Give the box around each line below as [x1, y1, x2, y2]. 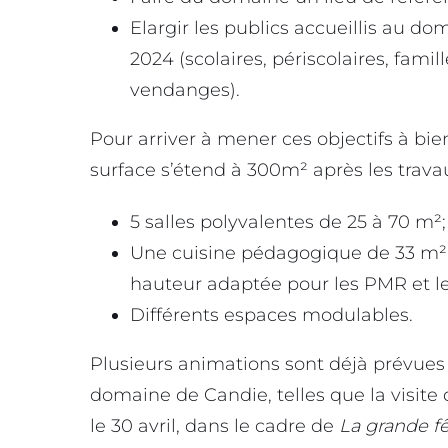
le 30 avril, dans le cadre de [90, 414, 339, 437]
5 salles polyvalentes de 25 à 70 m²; [130, 210, 446, 233]
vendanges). [130, 79, 240, 102]
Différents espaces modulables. [130, 303, 413, 326]
